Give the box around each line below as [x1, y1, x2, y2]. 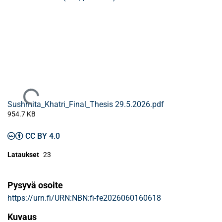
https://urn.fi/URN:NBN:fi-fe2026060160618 [7, 193, 161, 203]
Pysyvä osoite [7, 180, 63, 191]
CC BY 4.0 [25, 131, 60, 141]
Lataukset [7, 151, 39, 159]
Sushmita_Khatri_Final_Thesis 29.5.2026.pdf [7, 100, 164, 110]
